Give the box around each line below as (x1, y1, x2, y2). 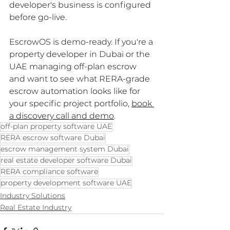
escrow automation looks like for (9, 87, 142, 95)
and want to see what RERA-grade (9, 75, 152, 83)
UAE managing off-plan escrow (9, 63, 139, 71)
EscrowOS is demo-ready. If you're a (9, 38, 155, 46)
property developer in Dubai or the (9, 50, 152, 59)
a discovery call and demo (9, 112, 114, 120)
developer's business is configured (9, 1, 153, 9)
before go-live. (9, 13, 67, 22)
